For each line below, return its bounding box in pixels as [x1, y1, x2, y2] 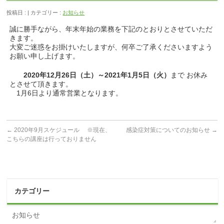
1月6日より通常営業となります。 [9, 89, 123, 97]
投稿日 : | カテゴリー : [6, 9, 63, 15]
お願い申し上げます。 [9, 52, 80, 60]
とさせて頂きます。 [9, 80, 73, 88]
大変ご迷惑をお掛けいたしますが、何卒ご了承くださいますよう [9, 43, 213, 51]
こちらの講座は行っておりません [6, 135, 97, 142]
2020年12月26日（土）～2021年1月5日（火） [16, 71, 171, 79]
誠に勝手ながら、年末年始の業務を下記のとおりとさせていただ [9, 25, 213, 33]
